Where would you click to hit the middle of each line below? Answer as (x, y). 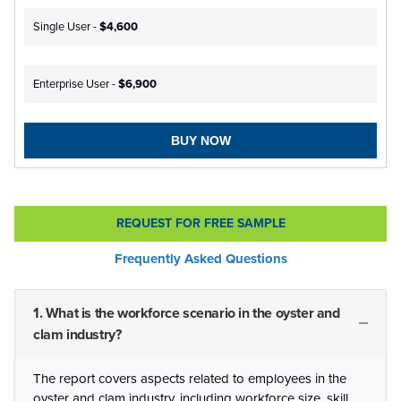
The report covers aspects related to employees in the (190, 379)
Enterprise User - (76, 85)
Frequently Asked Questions (200, 259)
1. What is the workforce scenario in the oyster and (187, 314)
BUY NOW (200, 141)
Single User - (66, 27)
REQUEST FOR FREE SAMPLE (200, 224)
